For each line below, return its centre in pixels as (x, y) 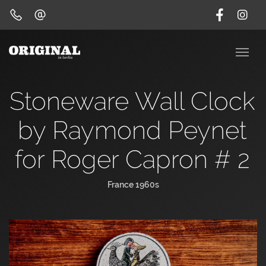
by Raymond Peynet (132, 130)
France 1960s (133, 185)
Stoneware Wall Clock (132, 101)
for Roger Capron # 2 (132, 159)
